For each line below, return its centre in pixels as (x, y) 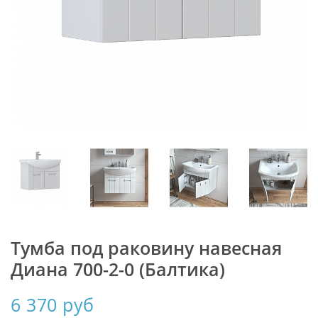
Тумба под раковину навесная (146, 247)
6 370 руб (53, 304)
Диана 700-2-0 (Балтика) (118, 269)
